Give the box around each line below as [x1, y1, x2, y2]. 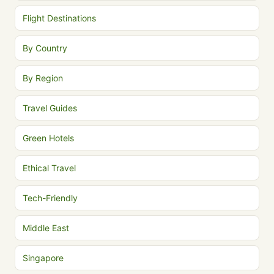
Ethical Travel [23, 163, 76, 173]
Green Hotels [23, 133, 74, 143]
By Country [23, 43, 67, 53]
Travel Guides [23, 103, 77, 113]
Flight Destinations [23, 13, 96, 23]
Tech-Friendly [23, 193, 78, 203]
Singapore [23, 253, 64, 263]
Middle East [23, 223, 69, 233]
